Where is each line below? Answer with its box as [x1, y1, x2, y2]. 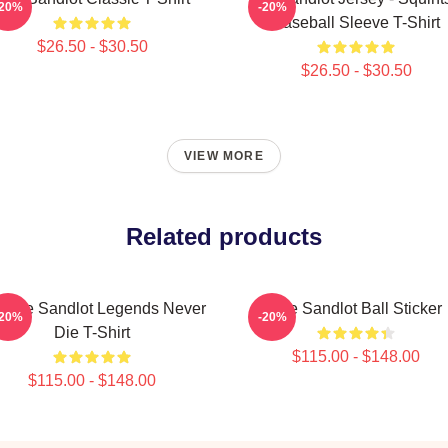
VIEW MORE [184, 149, 264, 163]
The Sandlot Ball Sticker [270, 300, 442, 317]
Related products [126, 223, 322, 250]
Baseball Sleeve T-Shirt [272, 14, 440, 31]
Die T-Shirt [54, 324, 130, 341]
